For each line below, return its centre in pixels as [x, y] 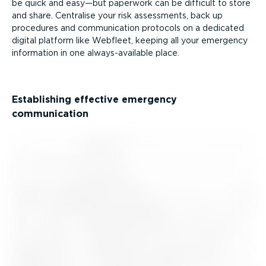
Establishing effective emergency [94, 99]
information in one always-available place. [96, 53]
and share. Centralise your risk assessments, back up [117, 15]
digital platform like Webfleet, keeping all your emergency [130, 40]
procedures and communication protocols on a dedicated [128, 28]
